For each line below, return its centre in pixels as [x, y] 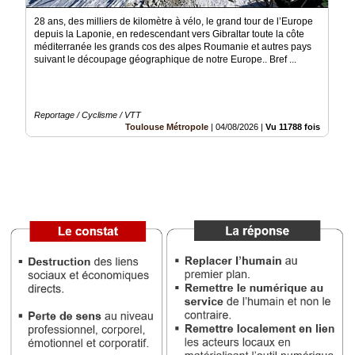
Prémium [25, 106]
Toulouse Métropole [167, 127]
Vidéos [20, 10]
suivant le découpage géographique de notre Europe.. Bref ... [165, 60]
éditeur [21, 200]
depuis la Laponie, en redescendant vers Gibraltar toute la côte [169, 34]
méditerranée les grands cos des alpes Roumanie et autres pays [173, 47]
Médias [22, 41]
